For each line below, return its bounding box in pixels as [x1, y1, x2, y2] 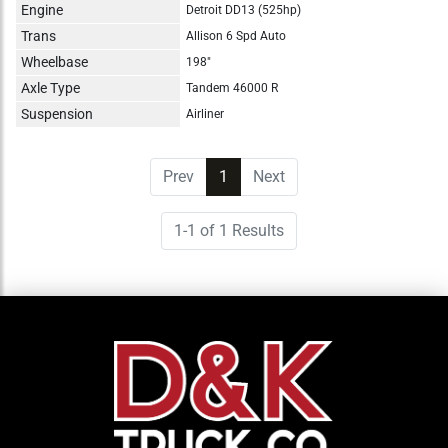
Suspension [21, 105, 93, 122]
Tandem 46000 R [186, 80, 278, 95]
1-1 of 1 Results [174, 220, 284, 240]
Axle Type [21, 79, 80, 96]
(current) [228, 166, 288, 186]
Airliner [186, 106, 224, 121]
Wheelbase [21, 53, 88, 70]
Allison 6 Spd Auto [186, 28, 286, 43]
